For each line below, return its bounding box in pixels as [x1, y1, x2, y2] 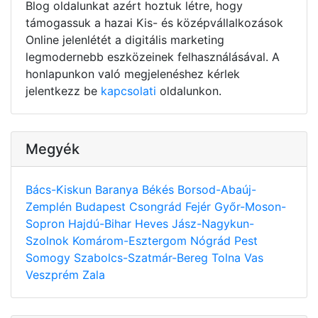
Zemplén [26, 199, 75, 214]
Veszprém [26, 267, 82, 282]
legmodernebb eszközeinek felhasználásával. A [26, 49, 280, 64]
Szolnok [26, 233, 72, 248]
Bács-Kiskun [26, 182, 95, 197]
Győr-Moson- [214, 199, 286, 214]
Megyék [26, 140, 79, 158]
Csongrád [129, 199, 185, 214]
